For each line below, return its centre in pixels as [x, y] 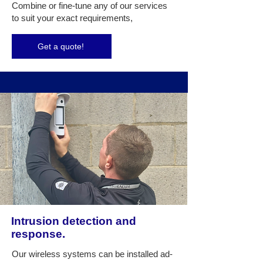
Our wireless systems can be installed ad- [92, 254]
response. [38, 234]
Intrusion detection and [74, 221]
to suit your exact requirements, [72, 18]
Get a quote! [60, 46]
